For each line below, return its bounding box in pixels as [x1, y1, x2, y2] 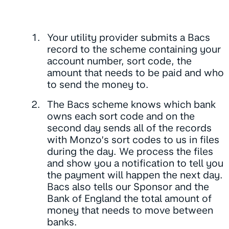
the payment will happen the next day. [47, 169, 223, 181]
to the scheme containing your [80, 43, 221, 56]
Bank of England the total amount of [47, 193, 212, 205]
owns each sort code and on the [47, 110, 195, 123]
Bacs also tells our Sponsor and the [47, 181, 209, 193]
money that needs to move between [47, 204, 213, 217]
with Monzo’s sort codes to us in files [47, 134, 219, 146]
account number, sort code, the [47, 55, 192, 67]
